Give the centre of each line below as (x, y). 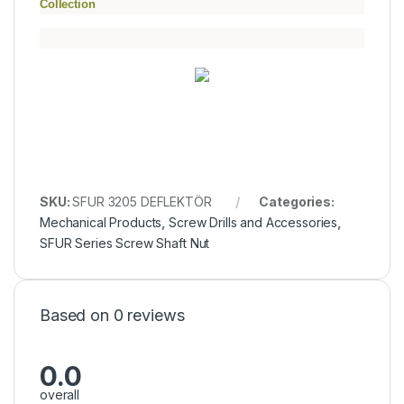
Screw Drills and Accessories (253, 223)
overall (60, 394)
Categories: (297, 202)
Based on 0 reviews (112, 316)
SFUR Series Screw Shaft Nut (125, 243)
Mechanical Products (101, 223)
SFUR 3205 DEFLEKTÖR (142, 202)
